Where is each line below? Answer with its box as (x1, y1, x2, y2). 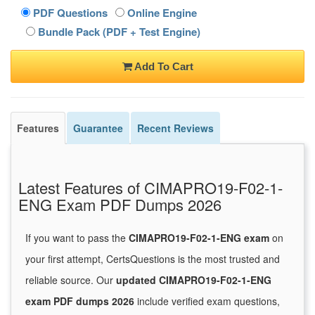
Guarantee (73, 121, 123, 136)
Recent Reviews (137, 121, 214, 136)
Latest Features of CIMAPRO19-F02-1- (18, 176, 283, 199)
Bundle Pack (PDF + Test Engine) (35, 24, 200, 40)
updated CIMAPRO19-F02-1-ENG (116, 273, 271, 288)
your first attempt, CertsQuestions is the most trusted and (25, 252, 280, 266)
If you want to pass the (25, 231, 129, 245)
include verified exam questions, (134, 294, 280, 309)
